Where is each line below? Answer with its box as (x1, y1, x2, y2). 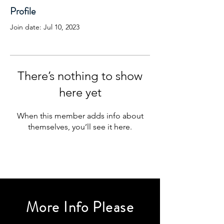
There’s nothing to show (17, 68, 142, 83)
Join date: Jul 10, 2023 (10, 22, 79, 31)
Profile (10, 4, 35, 18)
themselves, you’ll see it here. (28, 122, 132, 131)
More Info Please (25, 197, 134, 217)
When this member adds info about (16, 111, 143, 120)
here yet (58, 85, 101, 99)
